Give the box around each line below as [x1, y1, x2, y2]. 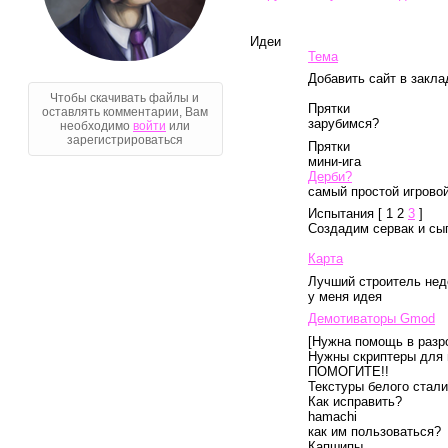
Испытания [308, 206, 378, 221]
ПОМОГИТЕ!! [308, 364, 389, 379]
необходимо [60, 118, 133, 133]
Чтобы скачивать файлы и [50, 90, 200, 105]
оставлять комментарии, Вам [42, 104, 208, 119]
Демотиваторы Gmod [308, 311, 435, 326]
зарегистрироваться [67, 132, 183, 147]
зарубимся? [308, 116, 379, 131]
